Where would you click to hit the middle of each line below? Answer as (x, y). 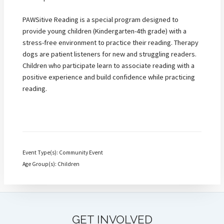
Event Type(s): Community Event (63, 152)
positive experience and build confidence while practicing (109, 77)
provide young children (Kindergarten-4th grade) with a (104, 31)
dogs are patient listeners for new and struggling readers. (109, 54)
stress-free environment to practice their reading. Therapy (110, 43)
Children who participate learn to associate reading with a (108, 66)
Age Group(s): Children (51, 164)
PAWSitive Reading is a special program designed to (100, 20)
